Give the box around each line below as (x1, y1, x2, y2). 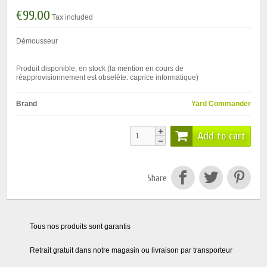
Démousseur (16, 37, 58, 46)
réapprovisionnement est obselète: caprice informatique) (16, 73, 198, 82)
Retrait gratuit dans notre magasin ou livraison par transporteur (30, 246, 232, 254)
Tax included (52, 13, 93, 22)
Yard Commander (191, 100, 251, 108)
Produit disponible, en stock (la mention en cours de (16, 64, 184, 73)
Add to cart (198, 129, 246, 142)
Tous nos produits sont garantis (30, 222, 131, 231)
